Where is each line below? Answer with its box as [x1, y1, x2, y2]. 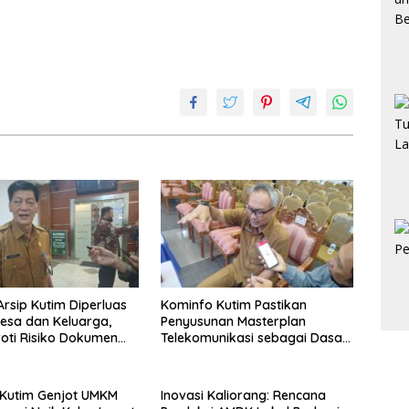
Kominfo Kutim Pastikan [160, 297, 307, 314]
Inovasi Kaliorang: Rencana [160, 387, 326, 404]
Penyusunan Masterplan [160, 313, 306, 330]
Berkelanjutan [160, 362, 246, 380]
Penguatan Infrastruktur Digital [160, 346, 350, 363]
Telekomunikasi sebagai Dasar [160, 330, 348, 347]
